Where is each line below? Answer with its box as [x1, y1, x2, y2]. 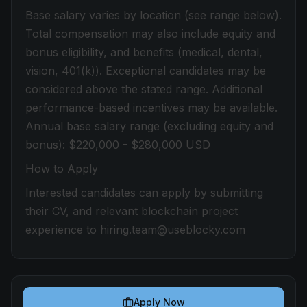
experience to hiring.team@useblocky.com [25, 223, 245, 236]
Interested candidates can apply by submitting [25, 186, 263, 199]
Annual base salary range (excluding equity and [25, 119, 273, 133]
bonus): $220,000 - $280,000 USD [25, 138, 210, 151]
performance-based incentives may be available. [25, 101, 278, 114]
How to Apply [25, 162, 98, 175]
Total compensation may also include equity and [25, 27, 275, 40]
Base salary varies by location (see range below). [25, 8, 282, 22]
